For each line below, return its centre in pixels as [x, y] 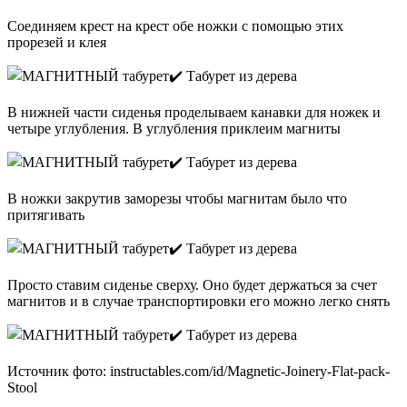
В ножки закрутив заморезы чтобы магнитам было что [177, 199]
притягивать [46, 215]
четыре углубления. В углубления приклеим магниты [174, 129]
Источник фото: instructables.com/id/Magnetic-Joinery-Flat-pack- [199, 372]
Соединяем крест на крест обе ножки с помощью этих [175, 26]
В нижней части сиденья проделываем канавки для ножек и [194, 113]
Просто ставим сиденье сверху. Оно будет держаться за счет [192, 285]
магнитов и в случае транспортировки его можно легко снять [199, 302]
